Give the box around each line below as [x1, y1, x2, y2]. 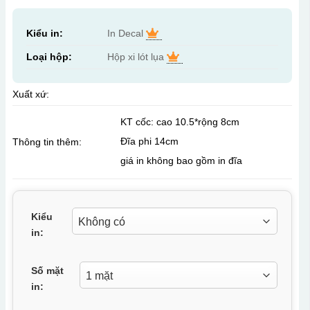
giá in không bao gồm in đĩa [120, 154, 242, 166]
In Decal [107, 27, 146, 39]
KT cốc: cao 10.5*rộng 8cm [120, 116, 239, 127]
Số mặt [30, 264, 64, 276]
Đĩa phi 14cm [120, 135, 179, 147]
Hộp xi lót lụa [107, 51, 167, 62]
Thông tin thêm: [12, 136, 82, 147]
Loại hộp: [26, 51, 72, 62]
